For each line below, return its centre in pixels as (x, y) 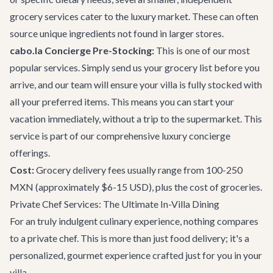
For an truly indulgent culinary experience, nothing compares (134, 221)
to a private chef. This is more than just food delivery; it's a (129, 238)
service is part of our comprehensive (86, 136)
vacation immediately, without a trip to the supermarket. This (136, 119)
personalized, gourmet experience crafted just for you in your (136, 255)
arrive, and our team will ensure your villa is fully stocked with (136, 84)
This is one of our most (202, 50)
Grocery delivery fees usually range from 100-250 (138, 170)
